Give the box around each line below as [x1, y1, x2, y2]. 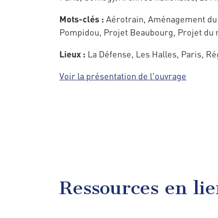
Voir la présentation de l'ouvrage [59, 71, 186, 82]
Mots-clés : [59, 14, 104, 25]
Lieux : [59, 49, 88, 60]
